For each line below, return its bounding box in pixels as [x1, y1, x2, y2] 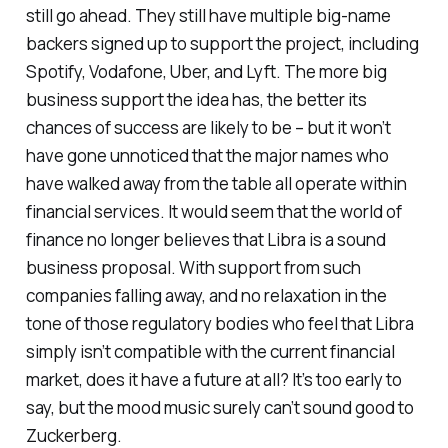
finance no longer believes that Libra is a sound [25, 228, 386, 252]
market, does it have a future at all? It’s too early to [25, 368, 402, 392]
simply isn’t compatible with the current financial [25, 340, 395, 364]
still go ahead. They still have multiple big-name [25, 4, 391, 28]
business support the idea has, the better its [25, 88, 367, 112]
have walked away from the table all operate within [25, 172, 407, 196]
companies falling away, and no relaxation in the [25, 284, 387, 308]
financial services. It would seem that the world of [25, 200, 402, 224]
